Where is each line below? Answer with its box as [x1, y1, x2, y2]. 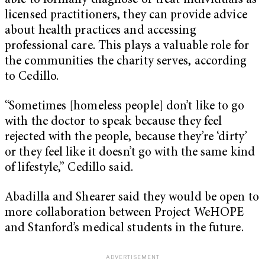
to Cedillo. [5, 71, 59, 84]
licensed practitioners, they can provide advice [5, 9, 247, 22]
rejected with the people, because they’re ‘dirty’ [5, 131, 247, 144]
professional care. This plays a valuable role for [5, 40, 249, 53]
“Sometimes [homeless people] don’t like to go [5, 100, 245, 113]
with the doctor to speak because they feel [5, 115, 222, 128]
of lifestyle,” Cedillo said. [5, 161, 136, 174]
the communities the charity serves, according [5, 56, 247, 69]
